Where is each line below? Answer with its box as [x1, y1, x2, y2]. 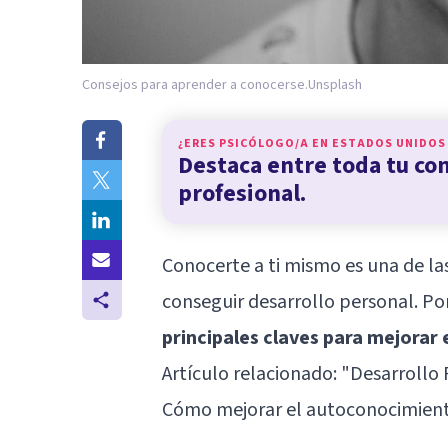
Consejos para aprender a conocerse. [82, 74, 308, 95]
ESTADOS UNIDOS [332, 134, 446, 152]
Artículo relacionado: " [162, 359, 350, 388]
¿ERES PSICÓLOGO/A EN [178, 134, 332, 152]
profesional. [178, 175, 306, 211]
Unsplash [308, 74, 362, 95]
